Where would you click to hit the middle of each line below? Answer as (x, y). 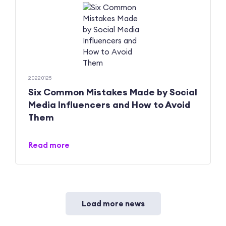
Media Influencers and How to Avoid (109, 105)
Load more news (113, 204)
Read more (49, 145)
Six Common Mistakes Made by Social (113, 92)
